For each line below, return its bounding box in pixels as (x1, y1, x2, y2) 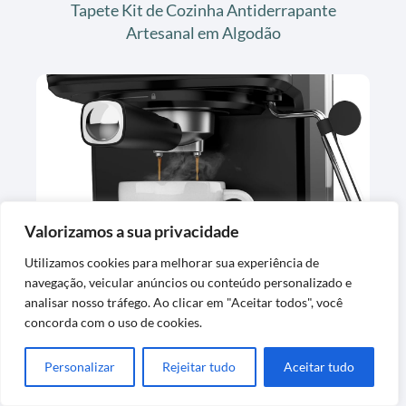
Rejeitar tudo (162, 359, 237, 374)
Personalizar (44, 359, 116, 374)
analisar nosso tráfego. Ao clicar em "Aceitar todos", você (24, 295, 343, 310)
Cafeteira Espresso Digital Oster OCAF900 (53, 220, 353, 241)
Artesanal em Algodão (125, 22, 281, 43)
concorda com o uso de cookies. (24, 314, 202, 330)
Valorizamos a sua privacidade (24, 221, 239, 241)
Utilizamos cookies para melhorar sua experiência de (24, 255, 319, 270)
